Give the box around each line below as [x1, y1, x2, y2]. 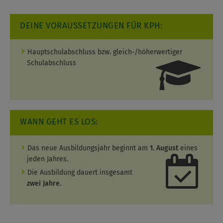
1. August [149, 144, 178, 153]
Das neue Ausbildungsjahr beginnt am [27, 144, 150, 153]
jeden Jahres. [27, 155, 68, 164]
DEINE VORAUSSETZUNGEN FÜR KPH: [20, 20, 162, 31]
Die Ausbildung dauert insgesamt [27, 168, 132, 177]
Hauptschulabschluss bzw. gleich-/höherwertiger [27, 48, 182, 57]
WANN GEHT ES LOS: [20, 116, 98, 127]
